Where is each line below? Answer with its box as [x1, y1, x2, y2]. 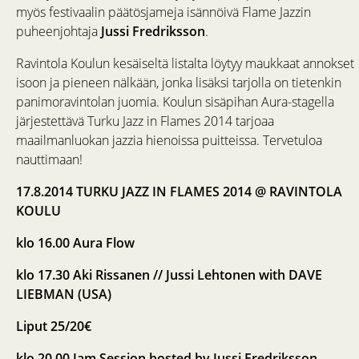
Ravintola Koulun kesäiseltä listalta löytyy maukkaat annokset [16, 54, 354, 73]
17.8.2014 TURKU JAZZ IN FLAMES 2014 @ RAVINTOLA [16, 183, 342, 201]
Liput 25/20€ [16, 317, 91, 336]
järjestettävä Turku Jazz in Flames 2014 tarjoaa [16, 112, 274, 131]
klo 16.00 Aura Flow [16, 234, 135, 252]
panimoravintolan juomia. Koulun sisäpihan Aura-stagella [16, 93, 334, 111]
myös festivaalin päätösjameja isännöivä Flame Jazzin [16, 3, 311, 22]
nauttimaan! [16, 151, 83, 169]
